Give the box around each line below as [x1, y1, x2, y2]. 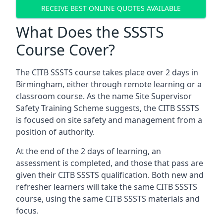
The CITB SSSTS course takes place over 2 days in [16, 67, 198, 78]
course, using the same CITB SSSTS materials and [16, 193, 200, 204]
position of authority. [16, 126, 95, 137]
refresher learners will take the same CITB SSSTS [16, 181, 197, 192]
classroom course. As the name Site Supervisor [16, 91, 192, 102]
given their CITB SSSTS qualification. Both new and [16, 169, 204, 180]
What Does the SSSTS [16, 22, 164, 42]
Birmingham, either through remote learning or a [16, 79, 202, 90]
